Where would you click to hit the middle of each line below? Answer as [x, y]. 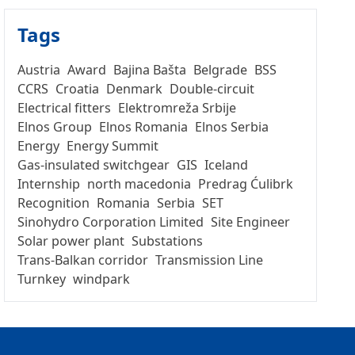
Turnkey [42, 279]
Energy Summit [113, 146]
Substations [168, 241]
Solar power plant [71, 241]
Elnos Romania [144, 127]
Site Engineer [251, 222]
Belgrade [221, 70]
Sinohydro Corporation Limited [111, 222]
